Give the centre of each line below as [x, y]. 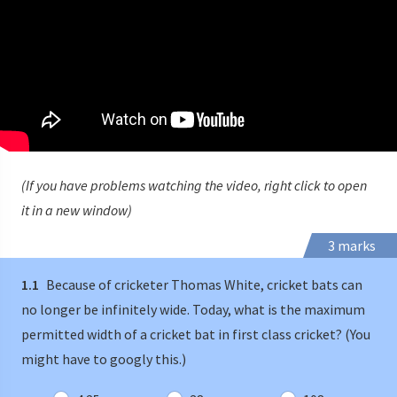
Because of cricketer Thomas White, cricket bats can [203, 285]
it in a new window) [77, 210]
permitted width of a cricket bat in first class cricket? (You [196, 335]
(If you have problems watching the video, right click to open [194, 186]
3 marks [352, 246]
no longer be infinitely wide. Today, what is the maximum [193, 310]
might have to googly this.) [104, 359]
